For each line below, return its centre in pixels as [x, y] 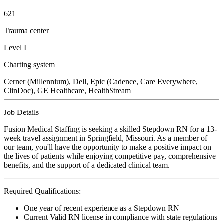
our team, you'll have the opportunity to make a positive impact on [108, 147]
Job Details [21, 112]
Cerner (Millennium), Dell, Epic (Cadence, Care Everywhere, [101, 81]
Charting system [29, 64]
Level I [15, 47]
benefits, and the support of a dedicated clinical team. [87, 165]
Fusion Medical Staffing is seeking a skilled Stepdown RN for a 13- [110, 129]
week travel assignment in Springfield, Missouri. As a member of [106, 138]
